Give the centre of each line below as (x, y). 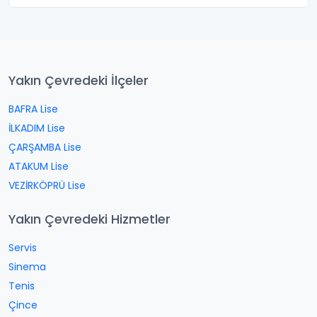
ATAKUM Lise (39, 166)
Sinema (27, 267)
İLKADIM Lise (37, 128)
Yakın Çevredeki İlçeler (79, 81)
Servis (23, 248)
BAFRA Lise (33, 109)
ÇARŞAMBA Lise (45, 147)
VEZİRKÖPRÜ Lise (47, 185)
